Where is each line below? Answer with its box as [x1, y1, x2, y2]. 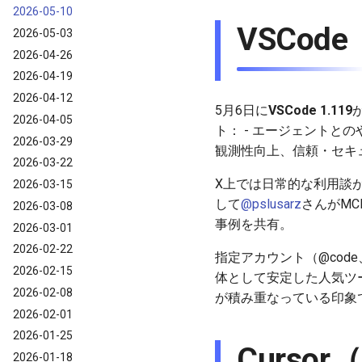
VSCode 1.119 [268, 103, 352, 118]
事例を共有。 [215, 217, 293, 232]
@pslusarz [241, 196, 301, 212]
